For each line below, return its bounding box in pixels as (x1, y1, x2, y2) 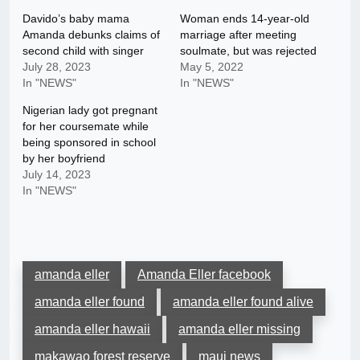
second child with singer (22, 44, 144, 58)
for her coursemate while (22, 120, 149, 133)
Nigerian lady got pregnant (22, 104, 157, 117)
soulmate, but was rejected (180, 44, 317, 58)
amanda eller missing (178, 322, 301, 337)
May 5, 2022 (180, 60, 243, 74)
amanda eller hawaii (35, 322, 150, 337)
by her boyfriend (22, 152, 105, 166)
